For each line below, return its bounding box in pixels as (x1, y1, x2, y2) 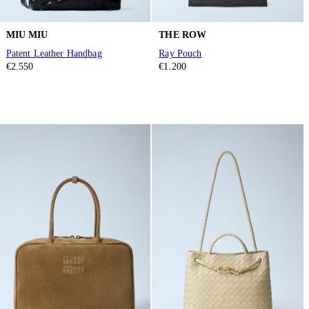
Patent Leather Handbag (6, 48, 102, 59)
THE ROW (159, 29, 207, 40)
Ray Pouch (159, 48, 202, 59)
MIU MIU (6, 29, 48, 40)
